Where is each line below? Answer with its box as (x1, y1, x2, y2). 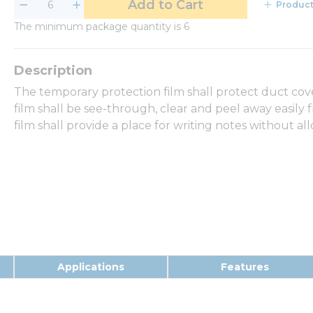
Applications (57, 260, 124, 273)
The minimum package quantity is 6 (14, 20, 189, 33)
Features (220, 260, 269, 273)
